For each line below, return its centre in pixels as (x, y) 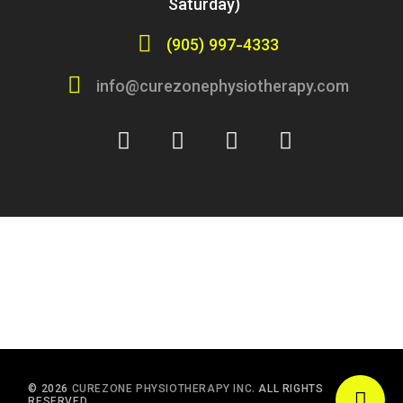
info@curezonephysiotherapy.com (223, 88)
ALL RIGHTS (289, 390)
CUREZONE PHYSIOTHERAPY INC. (163, 390)
